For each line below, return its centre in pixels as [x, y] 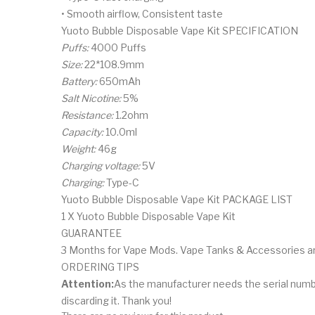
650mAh [119, 81]
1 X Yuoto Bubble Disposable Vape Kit [148, 216]
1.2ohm [131, 115]
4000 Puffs [118, 47]
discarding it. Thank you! [116, 300]
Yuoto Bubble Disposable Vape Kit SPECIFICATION [180, 30]
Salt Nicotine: [91, 98]
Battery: [79, 81]
